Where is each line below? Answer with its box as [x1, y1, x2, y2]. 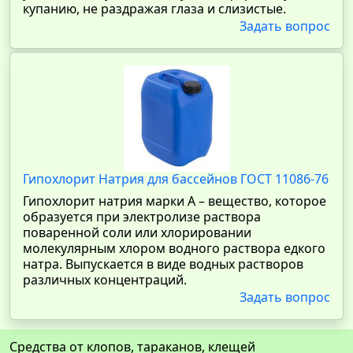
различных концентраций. [23, 271, 187, 288]
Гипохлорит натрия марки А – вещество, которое [23, 192, 326, 210]
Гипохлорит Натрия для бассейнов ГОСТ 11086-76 [23, 170, 329, 188]
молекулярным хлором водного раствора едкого [23, 240, 325, 257]
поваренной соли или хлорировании [23, 224, 251, 241]
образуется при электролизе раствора [23, 208, 261, 225]
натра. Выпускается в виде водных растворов [23, 255, 303, 273]
